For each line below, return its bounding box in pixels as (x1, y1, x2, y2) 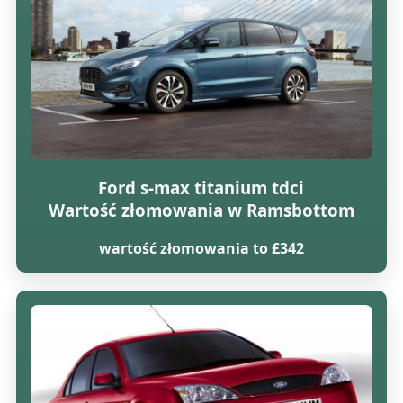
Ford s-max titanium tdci (98, 175, 305, 199)
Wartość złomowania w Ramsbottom (48, 198, 354, 221)
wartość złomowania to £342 (98, 237, 304, 258)
